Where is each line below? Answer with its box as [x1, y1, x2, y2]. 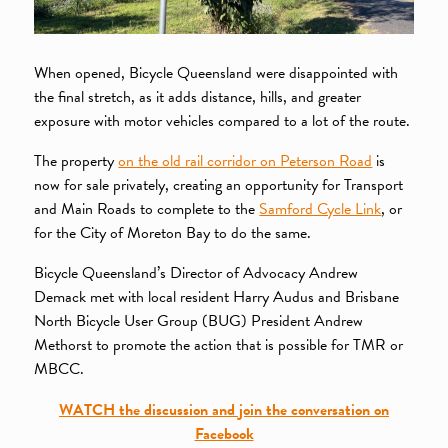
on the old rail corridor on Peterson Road [118, 149, 373, 174]
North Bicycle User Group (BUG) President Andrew [34, 309, 364, 334]
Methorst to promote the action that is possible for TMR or [34, 333, 404, 358]
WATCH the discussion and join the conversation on [59, 397, 389, 422]
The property [34, 149, 119, 174]
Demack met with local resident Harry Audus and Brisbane [34, 285, 400, 310]
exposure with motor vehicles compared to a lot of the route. [34, 108, 411, 133]
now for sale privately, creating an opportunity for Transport [34, 173, 404, 198]
